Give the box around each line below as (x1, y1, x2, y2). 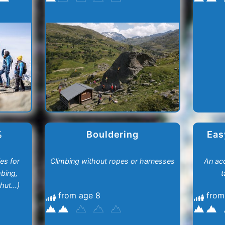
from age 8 (58, 190, 100, 201)
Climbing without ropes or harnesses (50, 157, 175, 166)
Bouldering (86, 129, 139, 140)
